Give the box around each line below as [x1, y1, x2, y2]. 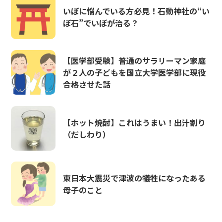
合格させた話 [63, 78, 111, 91]
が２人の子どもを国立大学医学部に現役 [63, 66, 206, 79]
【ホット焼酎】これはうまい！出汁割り [63, 116, 206, 128]
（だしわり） [63, 128, 111, 140]
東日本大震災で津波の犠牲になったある [63, 172, 206, 184]
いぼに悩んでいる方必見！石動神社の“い [63, 4, 210, 17]
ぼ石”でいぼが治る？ [63, 16, 139, 29]
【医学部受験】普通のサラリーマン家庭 [63, 55, 206, 67]
